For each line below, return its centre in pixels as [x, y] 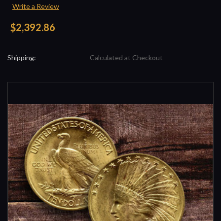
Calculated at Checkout [127, 57]
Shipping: [22, 57]
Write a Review [36, 6]
